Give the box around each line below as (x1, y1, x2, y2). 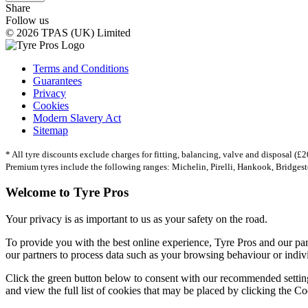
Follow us (5, 14, 49, 26)
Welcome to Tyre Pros (5, 185, 129, 200)
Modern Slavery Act (33, 111, 121, 124)
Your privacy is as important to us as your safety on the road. (5, 212, 267, 225)
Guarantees (33, 74, 82, 87)
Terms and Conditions (33, 62, 129, 74)
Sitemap (33, 124, 68, 136)
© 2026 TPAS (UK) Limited (5, 26, 131, 38)
